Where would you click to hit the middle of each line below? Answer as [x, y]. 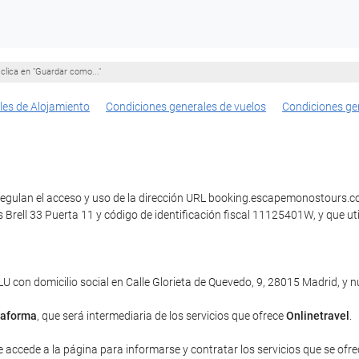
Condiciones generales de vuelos [186, 107]
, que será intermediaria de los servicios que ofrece [161, 316]
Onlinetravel [318, 316]
